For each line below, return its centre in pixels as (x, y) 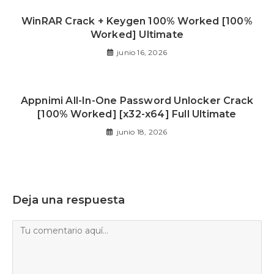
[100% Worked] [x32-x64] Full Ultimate (137, 114)
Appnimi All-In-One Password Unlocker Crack (137, 101)
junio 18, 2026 (142, 132)
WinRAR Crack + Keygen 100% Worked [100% (137, 21)
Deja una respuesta (69, 200)
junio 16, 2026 (142, 52)
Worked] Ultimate (137, 35)
